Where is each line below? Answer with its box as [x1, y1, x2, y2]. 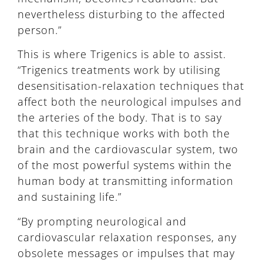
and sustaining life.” [18, 190, 122, 204]
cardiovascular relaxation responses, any [18, 230, 237, 244]
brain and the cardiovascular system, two [18, 142, 238, 157]
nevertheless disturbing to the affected [18, 7, 225, 22]
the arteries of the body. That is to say [18, 110, 222, 125]
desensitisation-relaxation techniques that [18, 79, 244, 93]
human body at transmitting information [18, 174, 234, 188]
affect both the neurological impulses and [18, 95, 242, 109]
